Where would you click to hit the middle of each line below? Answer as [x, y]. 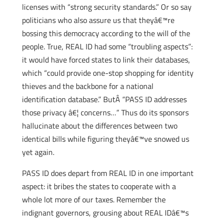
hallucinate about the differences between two [99, 126]
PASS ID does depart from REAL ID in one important [108, 173]
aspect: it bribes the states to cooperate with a [99, 186]
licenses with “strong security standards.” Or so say [107, 7]
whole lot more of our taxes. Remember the [94, 199]
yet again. [38, 152]
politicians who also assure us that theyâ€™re [98, 20]
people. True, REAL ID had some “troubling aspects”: [107, 46]
